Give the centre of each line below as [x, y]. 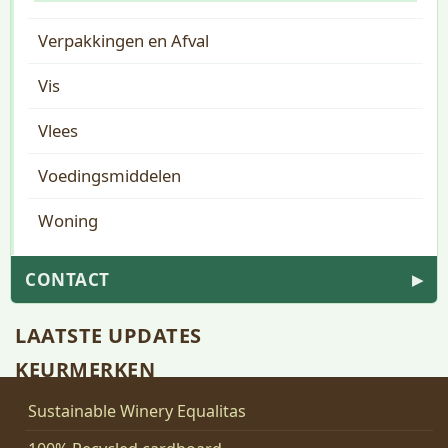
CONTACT [67, 279]
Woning [68, 220]
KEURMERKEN [85, 369]
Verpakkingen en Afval [123, 40]
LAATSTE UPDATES [108, 335]
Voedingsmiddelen [109, 175]
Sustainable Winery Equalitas [137, 411]
